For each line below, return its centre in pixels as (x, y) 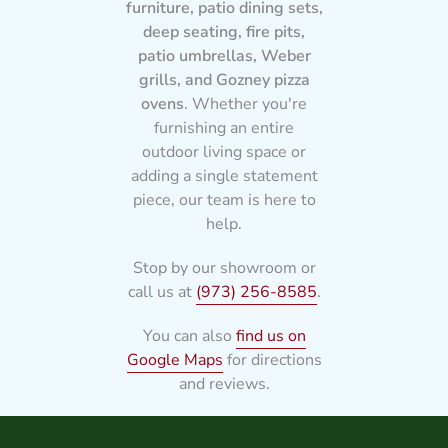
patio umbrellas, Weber (224, 56)
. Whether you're (245, 104)
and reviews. (224, 384)
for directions (272, 360)
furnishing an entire (224, 128)
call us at (161, 292)
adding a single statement (224, 176)
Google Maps (174, 360)
